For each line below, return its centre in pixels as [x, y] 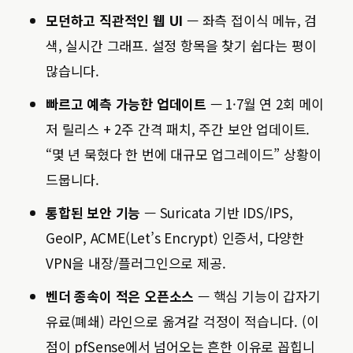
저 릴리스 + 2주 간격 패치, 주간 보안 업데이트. [178, 129]
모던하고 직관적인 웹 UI [115, 20]
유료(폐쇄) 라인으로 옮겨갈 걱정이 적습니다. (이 [182, 321]
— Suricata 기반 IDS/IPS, [217, 212]
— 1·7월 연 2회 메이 [266, 104]
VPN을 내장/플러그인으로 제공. [136, 263]
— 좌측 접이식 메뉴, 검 [250, 20]
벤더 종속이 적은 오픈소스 [120, 296]
